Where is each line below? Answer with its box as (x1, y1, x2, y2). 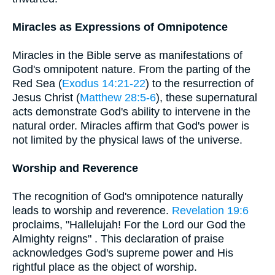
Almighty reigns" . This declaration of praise (12, 233, 224, 245)
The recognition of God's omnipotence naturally (12, 190, 243, 203)
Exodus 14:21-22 (62, 77, 145, 90)
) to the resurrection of (145, 77, 254, 90)
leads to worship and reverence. (12, 204, 172, 217)
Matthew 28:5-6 (80, 91, 156, 104)
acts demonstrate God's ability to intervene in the (12, 106, 250, 118)
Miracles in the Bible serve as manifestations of (12, 49, 242, 61)
